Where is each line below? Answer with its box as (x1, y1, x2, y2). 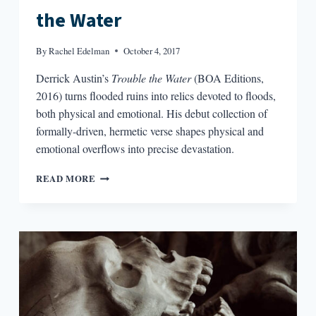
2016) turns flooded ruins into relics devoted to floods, (35, 88, 276, 104)
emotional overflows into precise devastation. (35, 141, 234, 157)
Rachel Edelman (49, 44, 110, 58)
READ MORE (35, 172, 96, 186)
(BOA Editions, (190, 71, 264, 86)
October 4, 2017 (123, 44, 181, 58)
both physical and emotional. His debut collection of (35, 106, 267, 121)
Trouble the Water (111, 71, 191, 86)
